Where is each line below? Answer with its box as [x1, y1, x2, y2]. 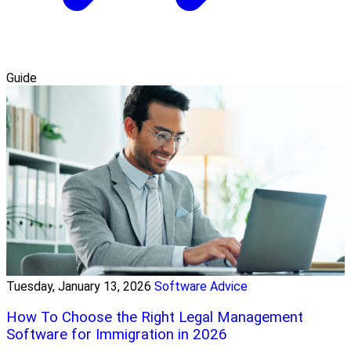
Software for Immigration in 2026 [6, 326, 227, 344]
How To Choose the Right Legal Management [6, 309, 303, 327]
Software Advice [154, 279, 248, 295]
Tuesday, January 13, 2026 [6, 279, 151, 295]
